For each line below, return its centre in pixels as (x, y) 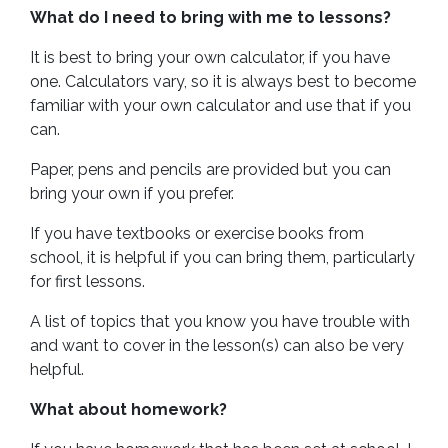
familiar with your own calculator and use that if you (220, 105)
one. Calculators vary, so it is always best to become (223, 81)
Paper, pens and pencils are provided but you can (210, 169)
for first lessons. (87, 281)
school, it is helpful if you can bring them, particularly (222, 257)
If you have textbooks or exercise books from (197, 233)
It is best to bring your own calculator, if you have (210, 57)
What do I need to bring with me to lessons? (210, 17)
